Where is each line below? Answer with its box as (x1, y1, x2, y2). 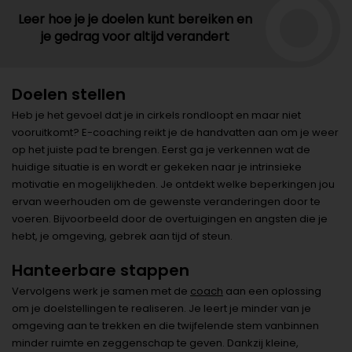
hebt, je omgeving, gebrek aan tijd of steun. (12, 228, 233, 244)
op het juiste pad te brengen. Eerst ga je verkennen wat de (12, 141, 310, 157)
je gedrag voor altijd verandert (40, 27, 229, 46)
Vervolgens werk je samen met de (12, 283, 190, 299)
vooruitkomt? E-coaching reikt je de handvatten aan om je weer (12, 124, 339, 140)
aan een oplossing (223, 283, 321, 299)
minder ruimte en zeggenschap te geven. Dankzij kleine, (12, 335, 299, 350)
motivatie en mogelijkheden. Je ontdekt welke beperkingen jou (12, 176, 335, 192)
